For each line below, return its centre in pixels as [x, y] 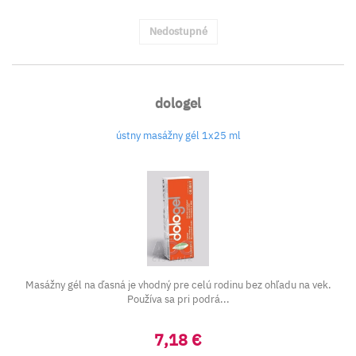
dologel [178, 103]
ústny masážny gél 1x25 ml [178, 135]
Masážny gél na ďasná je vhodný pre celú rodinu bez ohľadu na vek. [178, 285]
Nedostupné [178, 31]
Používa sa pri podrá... [178, 299]
